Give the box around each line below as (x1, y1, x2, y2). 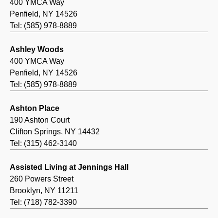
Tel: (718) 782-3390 (10, 198, 77, 207)
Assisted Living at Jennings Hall (10, 163, 128, 172)
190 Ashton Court (10, 116, 70, 125)
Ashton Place (10, 104, 59, 113)
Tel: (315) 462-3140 (10, 139, 77, 148)
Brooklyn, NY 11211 (10, 186, 78, 195)
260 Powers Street (10, 175, 73, 183)
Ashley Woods (10, 45, 64, 54)
